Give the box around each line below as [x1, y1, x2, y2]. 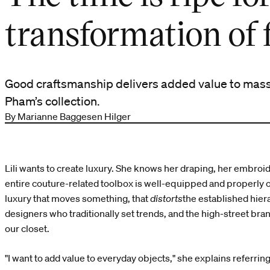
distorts [150, 192, 183, 204]
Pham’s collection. [5, 93, 99, 108]
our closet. [5, 222, 49, 234]
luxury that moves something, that [5, 192, 150, 204]
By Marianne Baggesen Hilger [5, 110, 131, 122]
